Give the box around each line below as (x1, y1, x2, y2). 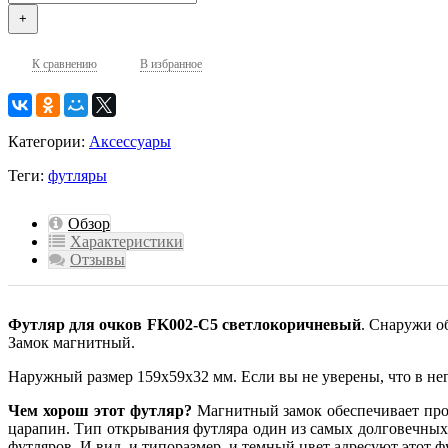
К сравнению (32, 56, 97, 71)
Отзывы (70, 251, 125, 269)
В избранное (140, 56, 202, 71)
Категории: (8, 133, 89, 151)
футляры (48, 167, 107, 185)
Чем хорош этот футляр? (8, 402, 192, 420)
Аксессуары (89, 133, 171, 151)
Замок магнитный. (8, 334, 135, 352)
